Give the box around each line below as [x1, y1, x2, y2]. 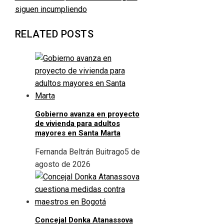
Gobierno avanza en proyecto [34, 109, 139, 119]
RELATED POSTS [14, 27, 94, 40]
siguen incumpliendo [14, 4, 87, 14]
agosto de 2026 [34, 159, 90, 169]
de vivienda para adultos [34, 119, 120, 128]
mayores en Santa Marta [34, 128, 120, 138]
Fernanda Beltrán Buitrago [34, 147, 124, 157]
